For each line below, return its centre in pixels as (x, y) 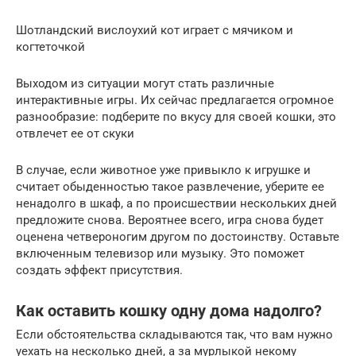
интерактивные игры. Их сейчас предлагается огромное (175, 101)
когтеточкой (50, 47)
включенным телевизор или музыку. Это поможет (160, 254)
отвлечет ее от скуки (75, 134)
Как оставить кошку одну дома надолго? (169, 311)
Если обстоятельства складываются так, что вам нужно (174, 335)
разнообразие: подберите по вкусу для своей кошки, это (176, 117)
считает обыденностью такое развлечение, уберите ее (170, 187)
